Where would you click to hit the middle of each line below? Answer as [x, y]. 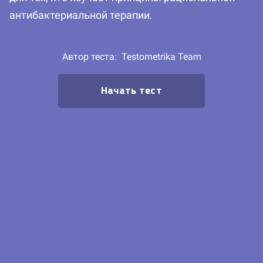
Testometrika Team [161, 57]
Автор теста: [92, 57]
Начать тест [131, 91]
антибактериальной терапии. [81, 15]
